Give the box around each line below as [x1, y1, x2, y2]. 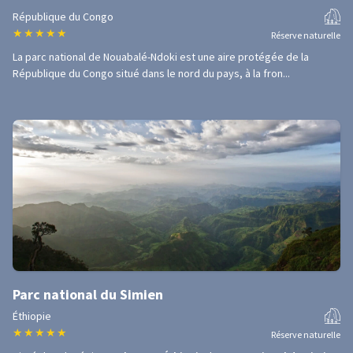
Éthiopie [13, 309, 51, 323]
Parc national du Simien [13, 285, 163, 303]
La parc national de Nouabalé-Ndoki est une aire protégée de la [13, 50, 309, 64]
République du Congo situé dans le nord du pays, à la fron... [13, 66, 290, 80]
